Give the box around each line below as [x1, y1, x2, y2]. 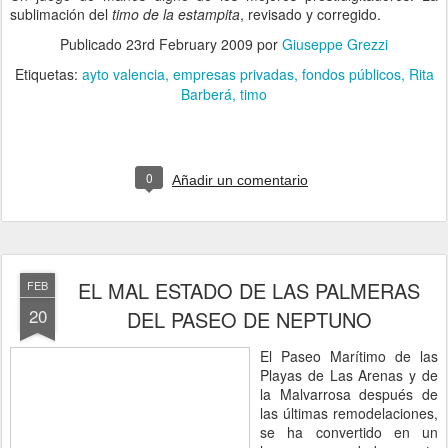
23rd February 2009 [126, 34, 253, 54]
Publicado [60, 34, 126, 54]
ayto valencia [81, 64, 165, 84]
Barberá [181, 84, 232, 104]
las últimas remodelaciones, [260, 403, 438, 423]
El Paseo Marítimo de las [260, 346, 438, 366]
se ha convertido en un [260, 422, 438, 442]
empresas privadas [172, 64, 294, 84]
